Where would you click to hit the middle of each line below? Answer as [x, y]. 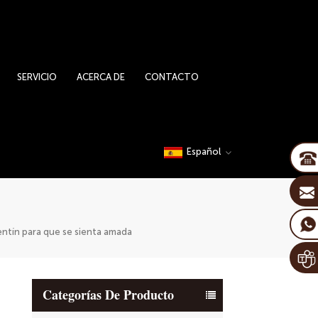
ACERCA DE [101, 77]
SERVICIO [37, 77]
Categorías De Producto [108, 295]
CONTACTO [172, 77]
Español [203, 152]
